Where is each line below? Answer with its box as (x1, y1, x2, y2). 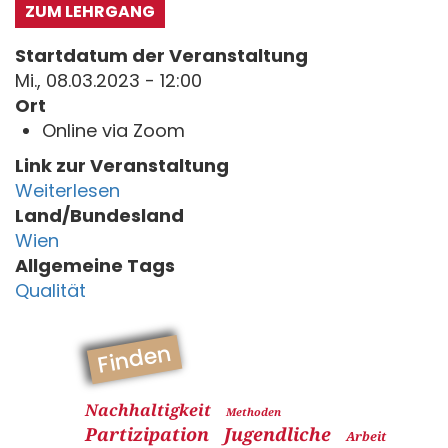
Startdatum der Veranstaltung (15, 43, 308, 68)
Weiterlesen (15, 178, 120, 203)
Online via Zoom (42, 118, 185, 143)
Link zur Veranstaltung (15, 153, 229, 178)
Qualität (15, 278, 86, 303)
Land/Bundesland (15, 203, 184, 228)
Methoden (226, 404, 281, 419)
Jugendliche (224, 422, 331, 446)
